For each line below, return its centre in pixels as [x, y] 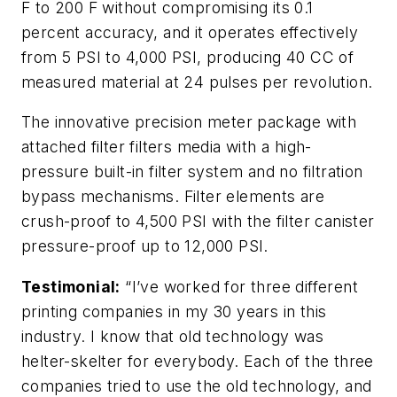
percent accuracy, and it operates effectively [190, 32]
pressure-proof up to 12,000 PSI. [145, 246]
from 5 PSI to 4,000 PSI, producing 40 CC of [188, 57]
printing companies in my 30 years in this [174, 311]
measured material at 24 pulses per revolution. [197, 82]
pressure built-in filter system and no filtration [192, 172]
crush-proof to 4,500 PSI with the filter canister [198, 222]
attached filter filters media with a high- [167, 147]
